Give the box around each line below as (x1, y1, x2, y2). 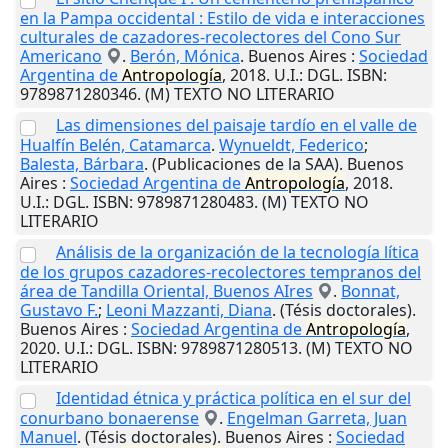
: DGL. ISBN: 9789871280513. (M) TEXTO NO (89, 337, 413, 360)
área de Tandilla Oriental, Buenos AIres (20, 280, 313, 303)
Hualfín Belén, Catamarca (20, 134, 211, 157)
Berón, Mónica (130, 45, 240, 68)
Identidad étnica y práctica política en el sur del (56, 387, 411, 410)
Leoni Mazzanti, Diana (106, 299, 272, 322)
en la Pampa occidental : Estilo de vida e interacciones (20, 7, 425, 30)
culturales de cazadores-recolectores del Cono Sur (20, 26, 401, 49)
